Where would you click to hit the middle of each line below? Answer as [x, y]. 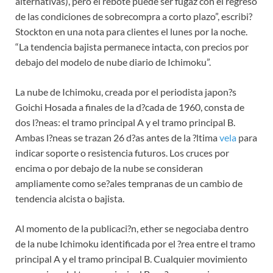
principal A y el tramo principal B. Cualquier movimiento [131, 259]
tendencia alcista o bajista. [70, 199]
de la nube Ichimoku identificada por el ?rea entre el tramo [135, 244]
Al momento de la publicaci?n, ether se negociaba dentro [132, 229]
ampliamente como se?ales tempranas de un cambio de [129, 183]
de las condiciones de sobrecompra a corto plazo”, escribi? [134, 16]
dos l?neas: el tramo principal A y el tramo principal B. [125, 122]
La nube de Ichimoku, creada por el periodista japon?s [126, 92]
